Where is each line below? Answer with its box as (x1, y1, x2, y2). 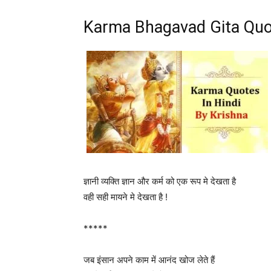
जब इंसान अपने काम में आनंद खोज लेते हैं (83, 254, 215, 266)
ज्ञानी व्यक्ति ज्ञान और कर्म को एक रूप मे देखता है (83, 175, 236, 187)
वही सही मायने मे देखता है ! (83, 191, 168, 203)
